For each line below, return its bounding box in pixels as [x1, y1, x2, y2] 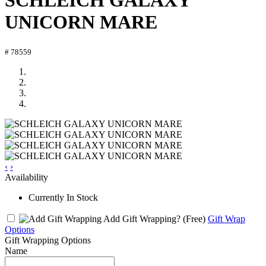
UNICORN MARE [5, 11, 157, 33]
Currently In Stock [28, 192, 98, 202]
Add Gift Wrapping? [102, 213, 183, 224]
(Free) [183, 213, 205, 224]
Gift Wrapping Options [5, 235, 91, 245]
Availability [5, 172, 48, 182]
